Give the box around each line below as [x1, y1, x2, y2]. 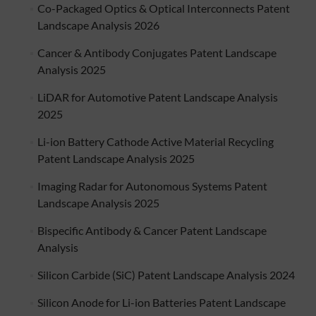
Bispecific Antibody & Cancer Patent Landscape [37, 224, 267, 238]
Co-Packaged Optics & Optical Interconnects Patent [37, 1, 290, 16]
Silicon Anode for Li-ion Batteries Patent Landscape [37, 296, 286, 310]
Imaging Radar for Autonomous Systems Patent [37, 179, 267, 193]
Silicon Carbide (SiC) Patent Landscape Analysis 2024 [37, 268, 295, 282]
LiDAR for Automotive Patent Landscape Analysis [37, 90, 278, 104]
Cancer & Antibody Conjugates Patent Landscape [37, 46, 276, 60]
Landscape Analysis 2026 [37, 18, 159, 32]
